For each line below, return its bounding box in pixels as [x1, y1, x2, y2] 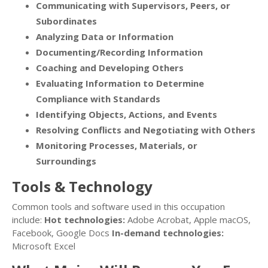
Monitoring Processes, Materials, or [36, 139, 197, 152]
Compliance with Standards [36, 93, 160, 105]
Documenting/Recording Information [36, 46, 203, 59]
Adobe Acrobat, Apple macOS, [125, 214, 251, 226]
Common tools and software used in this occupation [12, 200, 225, 213]
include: [12, 214, 44, 226]
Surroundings [36, 155, 96, 167]
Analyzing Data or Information [36, 31, 173, 43]
